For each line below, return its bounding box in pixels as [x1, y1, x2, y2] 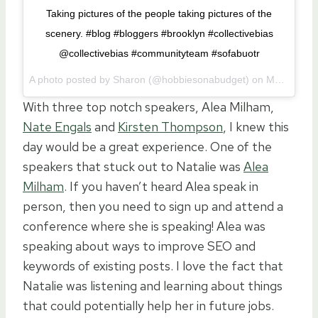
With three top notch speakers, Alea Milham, [23, 99, 274, 116]
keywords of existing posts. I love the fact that [23, 258, 283, 275]
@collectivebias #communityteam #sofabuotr [58, 48, 260, 60]
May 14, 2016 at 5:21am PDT [266, 74, 275, 86]
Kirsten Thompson [118, 119, 223, 136]
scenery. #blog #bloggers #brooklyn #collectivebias [45, 28, 273, 40]
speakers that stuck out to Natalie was [23, 158, 243, 175]
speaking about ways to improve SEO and [23, 238, 256, 255]
